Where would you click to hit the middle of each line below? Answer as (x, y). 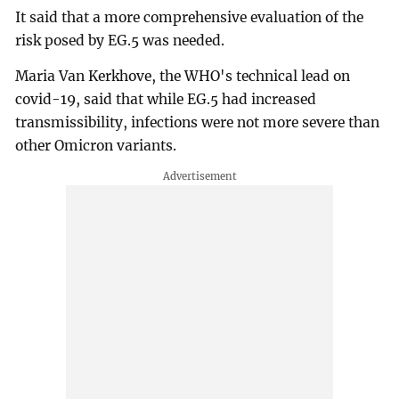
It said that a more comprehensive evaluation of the (190, 18)
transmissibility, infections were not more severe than (198, 123)
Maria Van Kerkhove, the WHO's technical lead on (183, 77)
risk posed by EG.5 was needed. (120, 41)
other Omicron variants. (96, 146)
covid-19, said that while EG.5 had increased (166, 100)
